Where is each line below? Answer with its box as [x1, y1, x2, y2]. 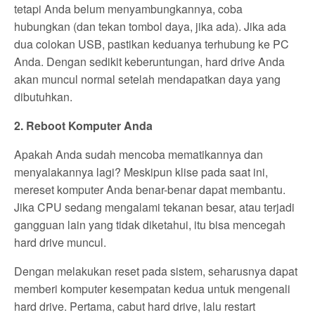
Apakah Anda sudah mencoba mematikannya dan [14, 146, 264, 163]
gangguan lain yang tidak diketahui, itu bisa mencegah [14, 217, 286, 233]
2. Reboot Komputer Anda [14, 117, 153, 134]
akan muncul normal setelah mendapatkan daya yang [14, 71, 281, 88]
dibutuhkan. [14, 89, 72, 105]
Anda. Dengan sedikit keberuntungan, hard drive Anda [14, 53, 285, 70]
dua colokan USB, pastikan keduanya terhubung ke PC [14, 36, 290, 53]
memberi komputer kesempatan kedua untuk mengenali [14, 281, 291, 297]
